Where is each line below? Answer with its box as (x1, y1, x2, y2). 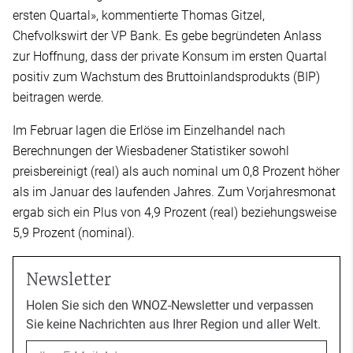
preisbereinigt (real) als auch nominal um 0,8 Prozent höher (13, 163, 340, 179)
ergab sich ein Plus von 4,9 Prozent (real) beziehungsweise (13, 204, 336, 220)
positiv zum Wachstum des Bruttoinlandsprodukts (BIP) (13, 69, 320, 84)
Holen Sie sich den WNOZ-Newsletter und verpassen (26, 297, 314, 313)
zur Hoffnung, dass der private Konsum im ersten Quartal (13, 48, 327, 64)
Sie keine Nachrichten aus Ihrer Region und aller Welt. (26, 316, 321, 332)
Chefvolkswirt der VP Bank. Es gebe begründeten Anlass (13, 28, 321, 43)
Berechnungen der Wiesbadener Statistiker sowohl (13, 143, 289, 158)
